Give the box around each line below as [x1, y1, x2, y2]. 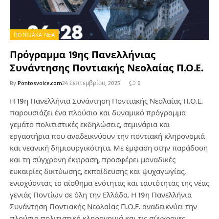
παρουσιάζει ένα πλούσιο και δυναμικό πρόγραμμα [10, 108, 186, 117]
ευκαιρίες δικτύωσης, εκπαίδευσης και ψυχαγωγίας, [10, 167, 186, 176]
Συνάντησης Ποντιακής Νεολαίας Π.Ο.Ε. [10, 62, 203, 74]
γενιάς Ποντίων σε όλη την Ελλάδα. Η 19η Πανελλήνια [10, 190, 192, 199]
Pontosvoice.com [18, 79, 62, 87]
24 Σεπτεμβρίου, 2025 [62, 79, 120, 87]
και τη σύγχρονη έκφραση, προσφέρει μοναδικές [10, 155, 175, 164]
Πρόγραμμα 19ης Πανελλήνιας [10, 48, 155, 61]
